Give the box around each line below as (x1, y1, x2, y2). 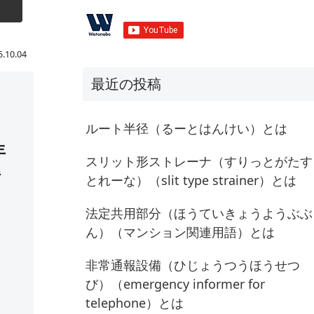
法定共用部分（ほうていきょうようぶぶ (86, 204, 313, 221)
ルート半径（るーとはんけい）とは (86, 119, 287, 137)
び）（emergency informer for (86, 275, 265, 292)
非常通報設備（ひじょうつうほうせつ (86, 256, 300, 273)
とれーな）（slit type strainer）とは (86, 171, 296, 189)
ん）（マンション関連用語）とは (86, 223, 275, 240)
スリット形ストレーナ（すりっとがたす (86, 152, 313, 170)
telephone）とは (86, 294, 184, 311)
